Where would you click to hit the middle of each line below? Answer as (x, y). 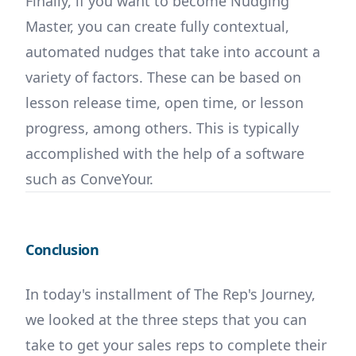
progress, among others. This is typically (162, 128)
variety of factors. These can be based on (163, 77)
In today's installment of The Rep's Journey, (170, 294)
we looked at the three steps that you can (166, 320)
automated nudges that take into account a (173, 52)
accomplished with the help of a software (165, 154)
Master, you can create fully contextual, (157, 27)
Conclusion (62, 250)
